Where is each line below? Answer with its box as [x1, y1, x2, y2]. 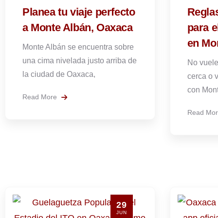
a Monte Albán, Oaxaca [22, 21, 133, 34]
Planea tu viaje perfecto [22, 6, 135, 18]
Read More [22, 93, 59, 101]
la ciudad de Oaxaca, [22, 70, 95, 78]
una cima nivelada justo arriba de [22, 56, 137, 65]
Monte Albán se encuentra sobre [22, 43, 134, 51]
